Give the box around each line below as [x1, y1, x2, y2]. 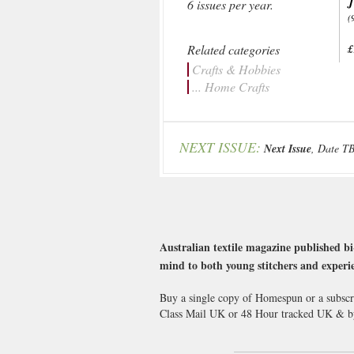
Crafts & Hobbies [192, 61, 281, 77]
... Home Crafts [192, 78, 269, 95]
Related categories [187, 41, 280, 58]
